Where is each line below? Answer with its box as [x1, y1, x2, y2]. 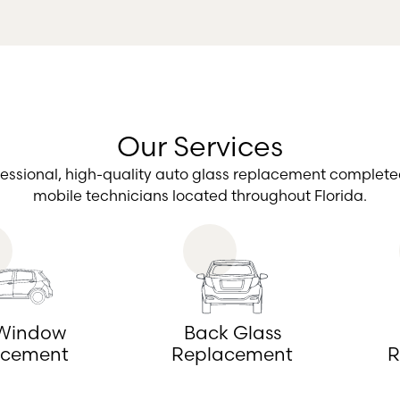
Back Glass [183, 321, 281, 345]
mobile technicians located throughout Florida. [33, 187, 367, 205]
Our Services [117, 129, 283, 164]
